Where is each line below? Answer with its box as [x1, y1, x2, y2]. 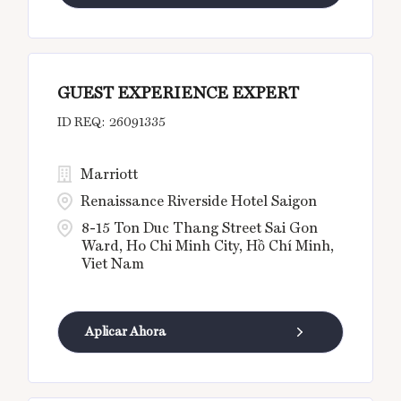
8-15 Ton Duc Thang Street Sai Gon [81, 219, 319, 237]
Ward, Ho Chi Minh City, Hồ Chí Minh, [81, 237, 335, 255]
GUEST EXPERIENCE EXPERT [57, 83, 300, 103]
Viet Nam [81, 255, 145, 273]
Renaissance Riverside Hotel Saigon [81, 192, 318, 210]
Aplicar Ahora [85, 324, 166, 339]
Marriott [81, 166, 139, 183]
